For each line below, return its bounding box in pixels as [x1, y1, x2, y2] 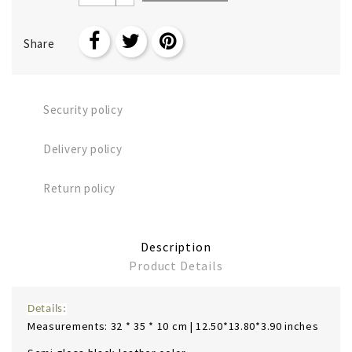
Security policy [43, 101, 123, 117]
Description [141, 238, 211, 255]
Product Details [129, 257, 223, 273]
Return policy [43, 180, 116, 196]
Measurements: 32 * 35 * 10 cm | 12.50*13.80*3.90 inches [27, 318, 319, 333]
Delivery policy [43, 141, 123, 156]
